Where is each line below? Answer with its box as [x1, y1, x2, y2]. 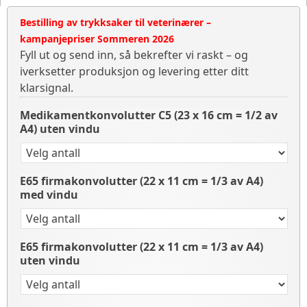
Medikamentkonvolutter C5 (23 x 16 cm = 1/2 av [20, 108, 278, 123]
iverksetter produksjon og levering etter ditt [20, 64, 249, 79]
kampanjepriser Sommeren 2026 [20, 32, 174, 45]
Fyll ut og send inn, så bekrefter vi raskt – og [20, 47, 248, 62]
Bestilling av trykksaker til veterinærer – [20, 16, 211, 29]
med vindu [20, 187, 78, 202]
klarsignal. [20, 80, 73, 95]
